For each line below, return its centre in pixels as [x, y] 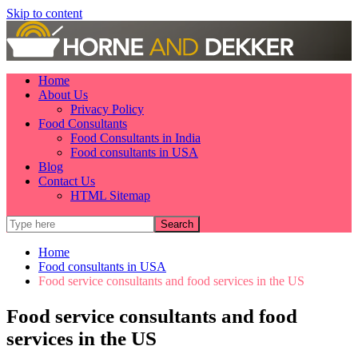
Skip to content [44, 13]
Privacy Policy [107, 109]
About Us [63, 95]
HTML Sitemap [110, 195]
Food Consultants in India [135, 138]
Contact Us [67, 181]
